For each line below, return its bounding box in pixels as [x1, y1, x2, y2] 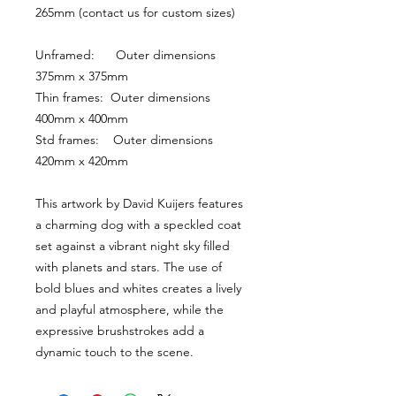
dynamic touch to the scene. [35, 344, 194, 360]
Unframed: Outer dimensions [35, 47, 216, 63]
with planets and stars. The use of [35, 259, 222, 275]
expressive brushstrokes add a [35, 323, 204, 339]
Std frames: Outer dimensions [35, 132, 213, 148]
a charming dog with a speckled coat [35, 217, 241, 232]
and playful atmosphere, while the [35, 301, 224, 317]
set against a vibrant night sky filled [35, 238, 230, 254]
